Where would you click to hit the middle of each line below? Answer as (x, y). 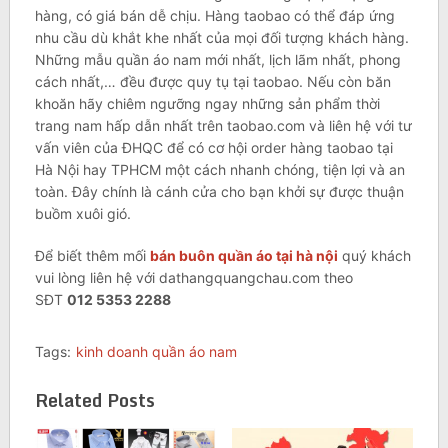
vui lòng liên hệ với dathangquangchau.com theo (193, 278)
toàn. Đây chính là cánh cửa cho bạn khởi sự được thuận (219, 192)
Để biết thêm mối (92, 256)
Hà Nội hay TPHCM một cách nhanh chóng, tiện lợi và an (219, 170)
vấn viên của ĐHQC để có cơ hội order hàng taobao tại (213, 148)
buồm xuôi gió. (82, 214)
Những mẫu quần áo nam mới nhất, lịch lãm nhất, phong (217, 60)
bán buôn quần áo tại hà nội (243, 256)
